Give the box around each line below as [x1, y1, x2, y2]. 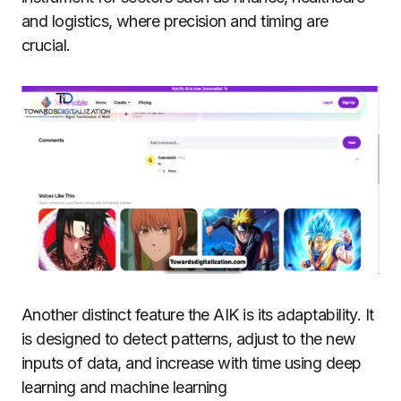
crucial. [21, 36, 71, 55]
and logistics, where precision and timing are [21, 12, 328, 31]
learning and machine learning [21, 377, 227, 397]
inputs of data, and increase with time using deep [21, 353, 362, 372]
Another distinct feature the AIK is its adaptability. [21, 304, 362, 324]
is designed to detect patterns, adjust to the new [21, 328, 356, 348]
